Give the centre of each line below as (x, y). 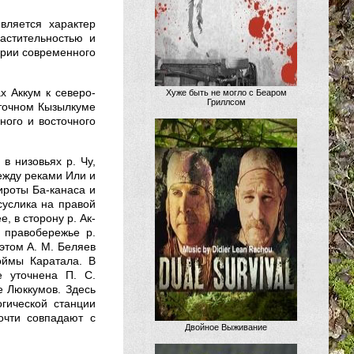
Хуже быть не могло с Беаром (226, 92)
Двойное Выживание (226, 327)
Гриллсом (226, 102)
